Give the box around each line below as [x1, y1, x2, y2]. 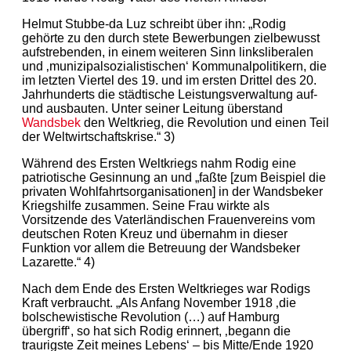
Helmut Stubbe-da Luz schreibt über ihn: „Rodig [22, 16, 286, 31]
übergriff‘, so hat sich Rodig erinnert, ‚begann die [22, 324, 291, 338]
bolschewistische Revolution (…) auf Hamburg [22, 309, 280, 324]
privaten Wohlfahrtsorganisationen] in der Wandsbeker [22, 184, 323, 198]
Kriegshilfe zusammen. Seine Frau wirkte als [22, 198, 270, 212]
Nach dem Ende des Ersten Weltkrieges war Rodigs [22, 281, 310, 295]
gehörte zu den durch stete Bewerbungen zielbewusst [22, 31, 320, 45]
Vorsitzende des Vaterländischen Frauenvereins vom [22, 212, 315, 226]
